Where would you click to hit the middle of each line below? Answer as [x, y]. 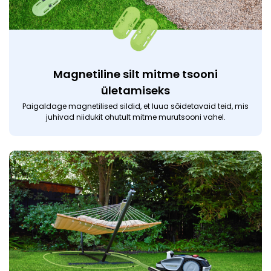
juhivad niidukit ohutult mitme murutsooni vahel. [135, 117]
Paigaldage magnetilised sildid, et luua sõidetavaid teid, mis [135, 106]
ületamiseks [135, 91]
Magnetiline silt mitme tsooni [135, 74]
